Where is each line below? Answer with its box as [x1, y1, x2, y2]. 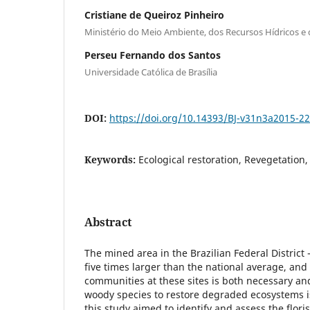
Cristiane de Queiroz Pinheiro [84, 8, 224, 21]
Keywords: [84, 152, 138, 166]
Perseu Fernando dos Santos [84, 48, 221, 62]
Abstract [84, 214, 131, 230]
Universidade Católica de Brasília [84, 65, 217, 78]
